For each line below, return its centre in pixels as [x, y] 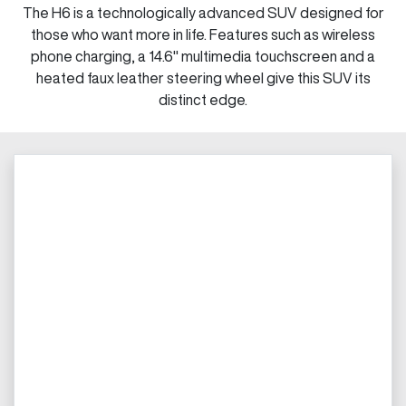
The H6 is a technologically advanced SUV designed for [203, 12]
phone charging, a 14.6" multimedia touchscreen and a [203, 56]
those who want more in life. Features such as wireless [203, 34]
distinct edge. [203, 99]
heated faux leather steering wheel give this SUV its [203, 77]
